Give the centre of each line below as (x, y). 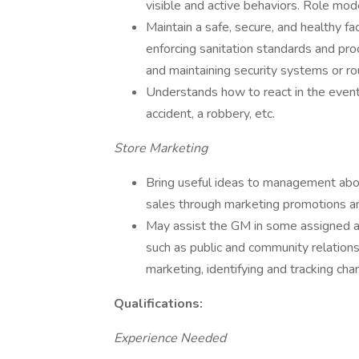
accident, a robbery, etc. (210, 114)
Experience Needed (170, 338)
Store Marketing (161, 148)
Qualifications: (158, 304)
